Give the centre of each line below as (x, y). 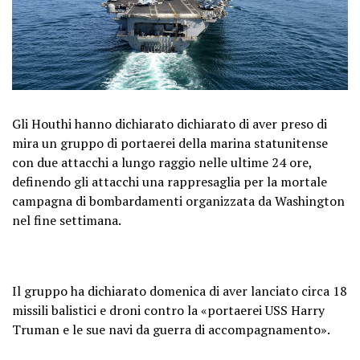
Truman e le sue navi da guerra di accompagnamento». (171, 329)
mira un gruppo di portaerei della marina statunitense (170, 143)
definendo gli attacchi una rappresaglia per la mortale (170, 181)
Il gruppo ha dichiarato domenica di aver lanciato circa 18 (180, 290)
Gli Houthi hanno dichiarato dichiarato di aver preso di (170, 123)
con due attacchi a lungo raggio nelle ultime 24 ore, (162, 162)
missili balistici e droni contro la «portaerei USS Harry (168, 310)
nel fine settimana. (67, 220)
